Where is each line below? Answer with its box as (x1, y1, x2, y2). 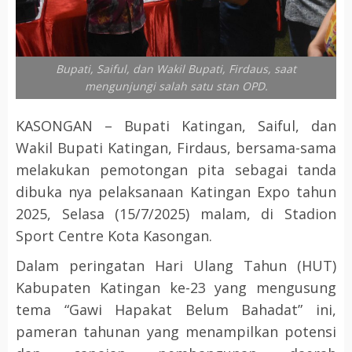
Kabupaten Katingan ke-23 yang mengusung (16, 278, 336, 298)
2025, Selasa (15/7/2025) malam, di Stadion (16, 204, 336, 224)
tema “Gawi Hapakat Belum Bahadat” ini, (16, 300, 336, 320)
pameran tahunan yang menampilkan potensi (16, 322, 336, 342)
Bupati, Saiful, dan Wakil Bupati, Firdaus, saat (56, 61, 296, 77)
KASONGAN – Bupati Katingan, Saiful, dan (16, 116, 336, 136)
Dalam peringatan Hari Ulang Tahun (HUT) (16, 256, 336, 276)
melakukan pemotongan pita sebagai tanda (16, 160, 336, 180)
